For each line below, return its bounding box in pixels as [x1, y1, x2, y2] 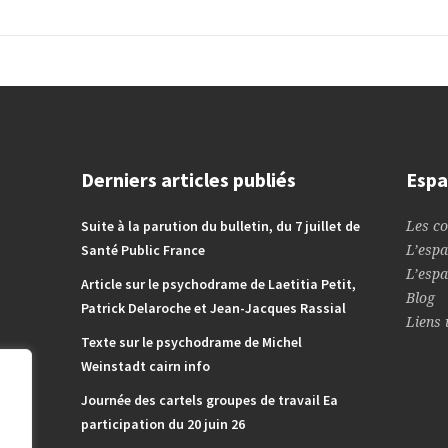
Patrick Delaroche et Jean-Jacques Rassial [80, 299, 346, 317]
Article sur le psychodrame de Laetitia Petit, [80, 275, 356, 293]
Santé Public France [80, 241, 205, 259]
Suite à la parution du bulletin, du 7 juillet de [80, 217, 360, 235]
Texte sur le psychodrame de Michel [80, 333, 302, 351]
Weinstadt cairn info [80, 357, 210, 375]
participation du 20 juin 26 [80, 415, 245, 433]
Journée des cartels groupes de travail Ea [80, 391, 338, 409]
